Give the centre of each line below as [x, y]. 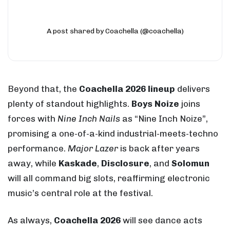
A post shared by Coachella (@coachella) [115, 31]
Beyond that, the [43, 89]
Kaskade [78, 163]
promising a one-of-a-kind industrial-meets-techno [113, 133]
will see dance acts [161, 220]
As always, [31, 220]
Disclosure [125, 163]
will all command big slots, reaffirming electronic [109, 178]
